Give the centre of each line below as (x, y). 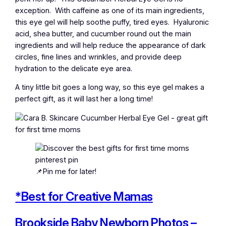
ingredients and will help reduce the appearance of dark (111, 45)
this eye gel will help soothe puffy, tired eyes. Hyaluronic (112, 22)
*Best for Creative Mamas (84, 197)
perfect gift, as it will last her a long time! (84, 99)
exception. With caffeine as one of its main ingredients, (110, 10)
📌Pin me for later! (66, 172)
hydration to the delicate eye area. (74, 68)
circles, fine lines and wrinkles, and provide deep (99, 57)
